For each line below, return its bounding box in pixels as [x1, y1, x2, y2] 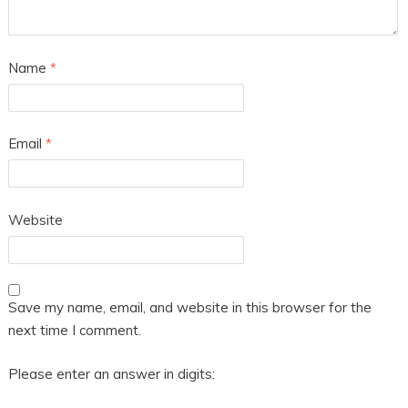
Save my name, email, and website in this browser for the [7, 299, 372, 317]
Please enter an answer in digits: [7, 364, 215, 382]
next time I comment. [7, 321, 141, 340]
